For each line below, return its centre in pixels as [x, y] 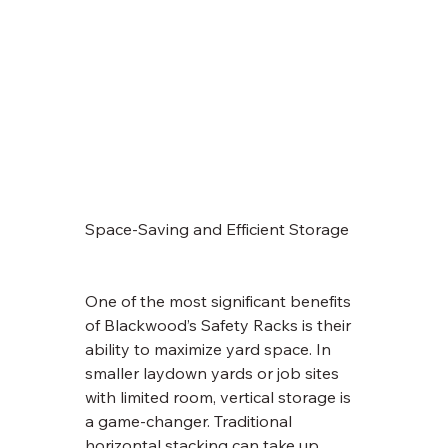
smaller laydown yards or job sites [214, 373]
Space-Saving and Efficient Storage [217, 229]
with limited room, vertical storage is [220, 397]
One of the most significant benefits [220, 301]
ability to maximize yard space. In [210, 349]
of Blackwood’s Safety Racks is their [220, 325]
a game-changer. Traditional [191, 421]
